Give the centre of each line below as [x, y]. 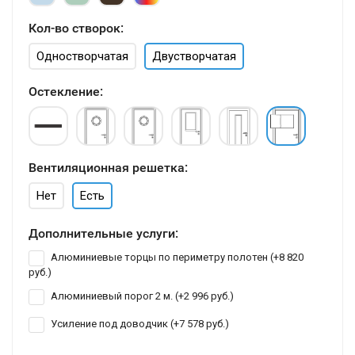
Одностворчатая [82, 56]
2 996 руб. [207, 296]
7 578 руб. [202, 324]
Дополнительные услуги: [103, 233]
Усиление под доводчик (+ [114, 324]
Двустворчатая [194, 56]
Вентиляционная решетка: [108, 168]
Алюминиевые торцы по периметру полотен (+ [164, 258]
